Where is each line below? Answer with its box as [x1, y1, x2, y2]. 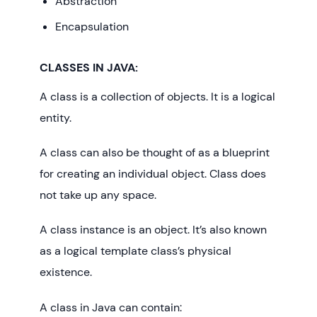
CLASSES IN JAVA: [40, 59, 138, 75]
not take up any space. [40, 188, 156, 203]
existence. [40, 265, 92, 280]
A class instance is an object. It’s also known [40, 222, 267, 238]
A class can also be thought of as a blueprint [40, 145, 270, 161]
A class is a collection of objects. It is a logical [40, 89, 275, 105]
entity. [40, 110, 71, 126]
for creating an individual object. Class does [40, 166, 266, 182]
